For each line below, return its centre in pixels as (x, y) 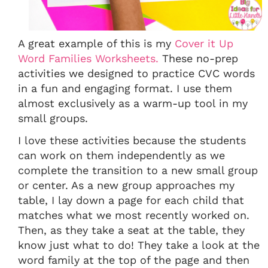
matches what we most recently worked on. (134, 215)
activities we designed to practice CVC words (136, 74)
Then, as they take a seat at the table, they (131, 230)
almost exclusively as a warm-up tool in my (133, 103)
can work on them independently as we (121, 156)
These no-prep (198, 59)
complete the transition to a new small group (138, 170)
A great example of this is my (96, 44)
